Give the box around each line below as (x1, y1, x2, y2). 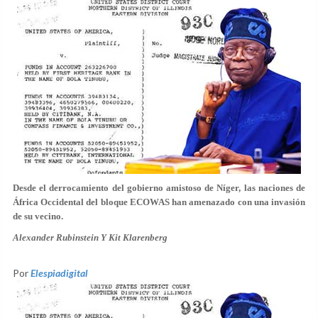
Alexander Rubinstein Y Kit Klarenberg (13, 232, 168, 243)
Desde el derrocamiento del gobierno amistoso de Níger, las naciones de (13, 182, 305, 193)
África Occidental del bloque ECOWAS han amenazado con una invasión (13, 197, 305, 207)
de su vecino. (13, 211, 63, 221)
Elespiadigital (31, 267, 88, 279)
